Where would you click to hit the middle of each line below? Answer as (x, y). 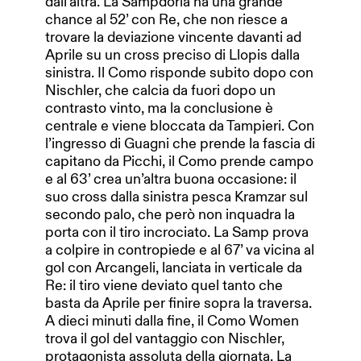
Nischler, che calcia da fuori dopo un (160, 90)
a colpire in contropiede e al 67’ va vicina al (180, 249)
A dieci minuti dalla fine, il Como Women (172, 320)
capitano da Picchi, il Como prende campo (179, 161)
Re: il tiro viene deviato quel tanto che (164, 285)
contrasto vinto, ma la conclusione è (159, 108)
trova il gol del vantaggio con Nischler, (165, 338)
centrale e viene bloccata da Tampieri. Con (180, 125)
